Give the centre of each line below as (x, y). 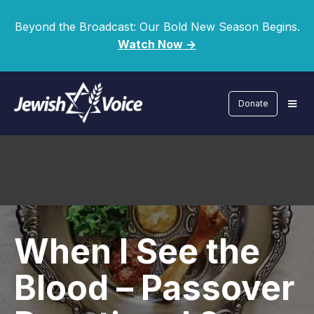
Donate (253, 103)
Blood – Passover (154, 288)
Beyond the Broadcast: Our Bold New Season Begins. (157, 27)
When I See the (137, 252)
